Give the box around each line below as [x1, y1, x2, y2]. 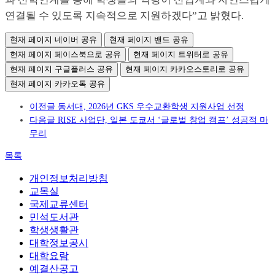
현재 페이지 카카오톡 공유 [10, 79, 105, 89]
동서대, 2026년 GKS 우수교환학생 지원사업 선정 [58, 102, 244, 112]
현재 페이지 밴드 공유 [109, 35, 188, 45]
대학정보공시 [29, 238, 88, 249]
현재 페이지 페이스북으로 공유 [10, 50, 121, 60]
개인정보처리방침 [29, 173, 108, 184]
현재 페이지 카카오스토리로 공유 [125, 64, 244, 74]
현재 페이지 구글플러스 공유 [10, 64, 113, 74]
